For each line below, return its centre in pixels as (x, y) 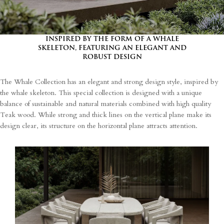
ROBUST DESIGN (112, 56)
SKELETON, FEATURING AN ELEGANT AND (112, 47)
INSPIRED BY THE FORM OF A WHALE (112, 38)
